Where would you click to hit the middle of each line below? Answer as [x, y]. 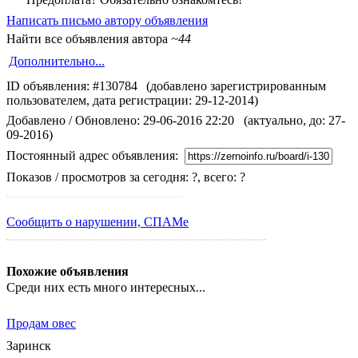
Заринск [29, 345]
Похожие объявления [68, 271]
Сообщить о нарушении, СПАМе [97, 221]
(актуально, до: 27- [294, 120]
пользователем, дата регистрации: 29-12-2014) [132, 100]
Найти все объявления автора [87, 38]
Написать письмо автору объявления [107, 20]
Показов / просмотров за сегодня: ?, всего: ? [126, 177]
